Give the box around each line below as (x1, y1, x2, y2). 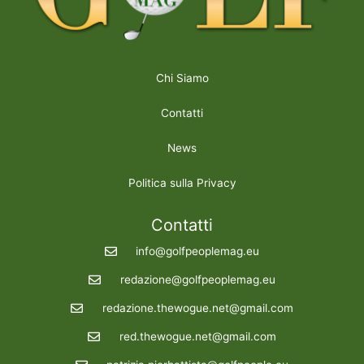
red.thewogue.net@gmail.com (119, 329, 276, 343)
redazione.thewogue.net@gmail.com (102, 301, 293, 314)
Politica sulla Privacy (128, 175, 236, 189)
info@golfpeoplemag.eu (136, 244, 260, 258)
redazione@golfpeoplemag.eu (119, 272, 275, 286)
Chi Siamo (155, 71, 209, 84)
